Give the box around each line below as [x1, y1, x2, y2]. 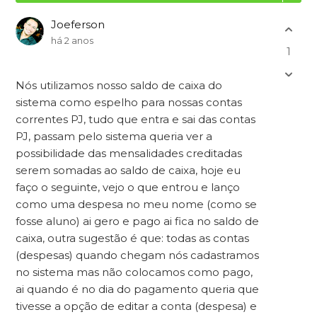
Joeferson [51, 18, 105, 31]
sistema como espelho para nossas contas [16, 96, 243, 109]
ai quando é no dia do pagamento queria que [16, 282, 260, 296]
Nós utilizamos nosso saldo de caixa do [16, 79, 223, 92]
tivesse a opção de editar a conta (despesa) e [16, 299, 258, 313]
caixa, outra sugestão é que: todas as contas [16, 231, 250, 245]
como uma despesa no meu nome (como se [16, 197, 258, 211]
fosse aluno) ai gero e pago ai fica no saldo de [16, 214, 260, 228]
